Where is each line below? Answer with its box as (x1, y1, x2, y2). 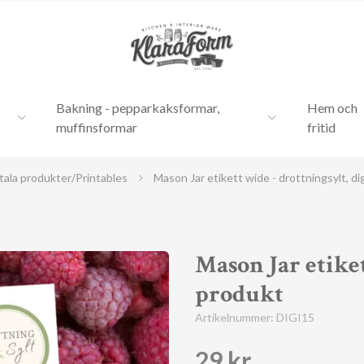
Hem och (306, 100, 357, 115)
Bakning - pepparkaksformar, (56, 100, 220, 115)
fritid (306, 119, 336, 135)
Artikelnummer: (195, 310, 276, 324)
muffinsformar (56, 119, 138, 135)
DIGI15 (276, 310, 314, 324)
